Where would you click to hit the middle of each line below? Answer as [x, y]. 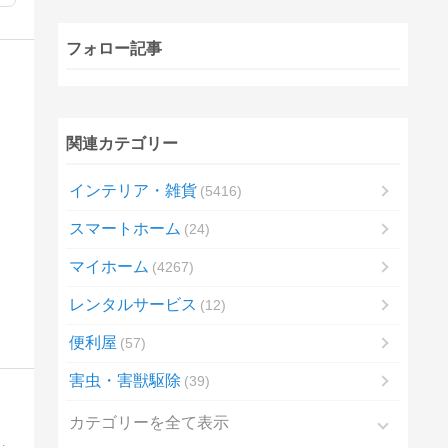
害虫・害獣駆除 [124, 380]
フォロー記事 [113, 48]
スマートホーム [124, 228]
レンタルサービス [132, 304]
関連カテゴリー [121, 143]
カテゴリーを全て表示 [148, 423]
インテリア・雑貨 [132, 190]
